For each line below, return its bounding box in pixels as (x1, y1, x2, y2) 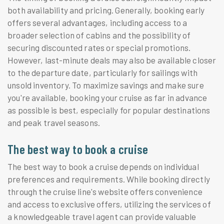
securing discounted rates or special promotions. (7, 42, 191, 53)
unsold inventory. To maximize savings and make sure (7, 80, 204, 90)
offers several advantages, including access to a (7, 17, 187, 28)
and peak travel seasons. (7, 117, 100, 128)
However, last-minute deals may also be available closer (7, 55, 216, 65)
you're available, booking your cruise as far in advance (7, 92, 207, 103)
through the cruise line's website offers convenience (7, 186, 202, 196)
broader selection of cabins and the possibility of (7, 30, 191, 40)
